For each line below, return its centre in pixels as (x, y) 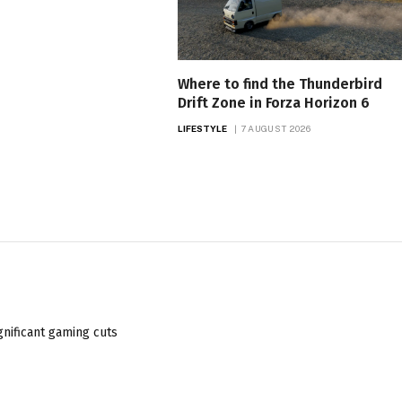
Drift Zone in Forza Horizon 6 (273, 102)
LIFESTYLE (202, 128)
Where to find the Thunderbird (280, 83)
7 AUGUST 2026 (275, 128)
